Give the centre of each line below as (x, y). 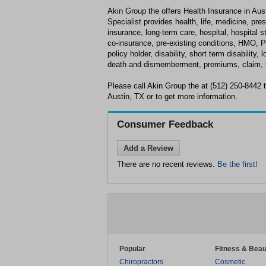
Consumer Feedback (165, 124)
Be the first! (237, 164)
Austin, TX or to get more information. (172, 96)
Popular (132, 249)
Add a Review (148, 148)
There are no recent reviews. (167, 164)
